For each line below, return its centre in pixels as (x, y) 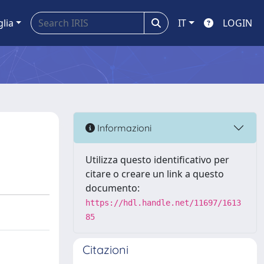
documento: (113, 188)
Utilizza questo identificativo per (157, 160)
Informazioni (123, 128)
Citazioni (105, 250)
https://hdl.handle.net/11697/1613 (163, 203)
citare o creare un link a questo (155, 174)
